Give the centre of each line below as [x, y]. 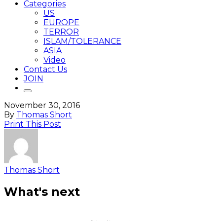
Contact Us [45, 69]
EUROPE [61, 22]
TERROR [61, 32]
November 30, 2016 [42, 105]
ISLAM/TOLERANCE [82, 41]
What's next [42, 191]
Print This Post [33, 124]
